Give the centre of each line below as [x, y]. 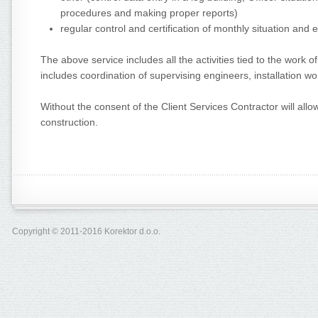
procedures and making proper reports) [149, 12]
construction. [69, 122]
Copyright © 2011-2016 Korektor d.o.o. [86, 231]
